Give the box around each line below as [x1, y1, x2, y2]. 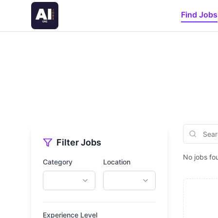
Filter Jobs [56, 137, 101, 147]
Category [43, 158, 73, 166]
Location [103, 158, 130, 166]
